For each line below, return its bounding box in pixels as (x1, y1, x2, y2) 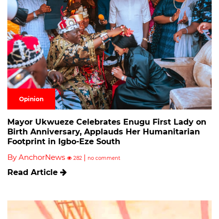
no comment (88, 154, 120, 161)
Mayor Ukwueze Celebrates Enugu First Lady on (7, 117, 206, 127)
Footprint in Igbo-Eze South (7, 136, 120, 146)
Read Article (7, 167, 60, 177)
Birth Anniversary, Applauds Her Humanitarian (7, 127, 200, 136)
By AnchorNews (7, 152, 67, 162)
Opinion (19, 95, 44, 103)
